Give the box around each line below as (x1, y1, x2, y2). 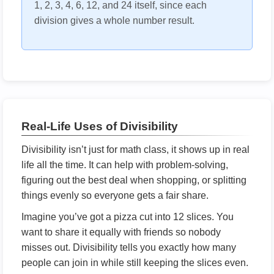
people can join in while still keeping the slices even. (21, 257, 248, 268)
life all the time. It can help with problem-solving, (21, 160, 228, 170)
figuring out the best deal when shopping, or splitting (21, 175, 246, 185)
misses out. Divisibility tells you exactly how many (21, 242, 236, 253)
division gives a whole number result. (34, 15, 194, 26)
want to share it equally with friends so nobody (21, 227, 221, 237)
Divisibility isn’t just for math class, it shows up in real (21, 144, 250, 155)
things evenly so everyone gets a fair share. (21, 190, 209, 201)
